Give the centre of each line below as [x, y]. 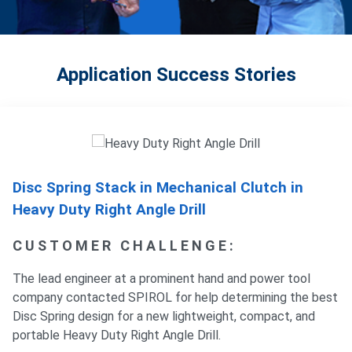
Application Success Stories [176, 75]
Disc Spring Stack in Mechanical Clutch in [158, 187]
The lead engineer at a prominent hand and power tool [161, 279]
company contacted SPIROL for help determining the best [175, 297]
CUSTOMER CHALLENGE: [125, 246]
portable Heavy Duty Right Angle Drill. [117, 335]
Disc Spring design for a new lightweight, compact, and [164, 316]
